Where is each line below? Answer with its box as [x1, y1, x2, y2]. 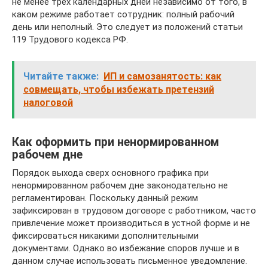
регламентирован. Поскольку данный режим [12, 192, 198, 203]
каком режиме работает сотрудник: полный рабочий [12, 8, 234, 20]
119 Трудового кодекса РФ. [12, 33, 128, 45]
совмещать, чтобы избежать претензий [23, 83, 214, 95]
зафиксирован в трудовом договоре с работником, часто [12, 205, 256, 216]
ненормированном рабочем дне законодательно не [12, 179, 228, 191]
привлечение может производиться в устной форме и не [12, 217, 250, 229]
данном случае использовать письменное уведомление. [12, 255, 247, 266]
